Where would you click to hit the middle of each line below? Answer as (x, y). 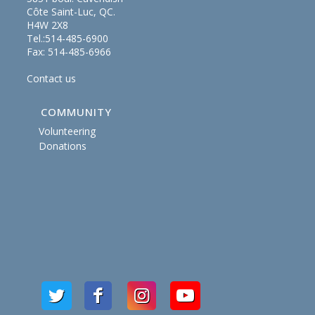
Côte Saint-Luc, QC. (71, 11)
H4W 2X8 (48, 25)
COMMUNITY (77, 111)
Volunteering (67, 131)
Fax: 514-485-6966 (69, 51)
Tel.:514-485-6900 (68, 38)
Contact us (52, 78)
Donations (62, 146)
